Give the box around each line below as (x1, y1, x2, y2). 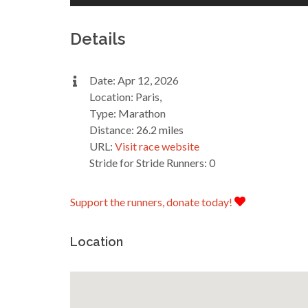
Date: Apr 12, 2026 (89, 73, 179, 87)
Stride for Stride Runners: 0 (89, 155, 215, 169)
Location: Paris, (89, 89, 162, 103)
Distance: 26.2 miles (89, 122, 184, 136)
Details (70, 28, 125, 49)
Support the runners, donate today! (70, 195, 234, 208)
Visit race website (115, 139, 199, 153)
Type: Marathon (89, 106, 166, 120)
